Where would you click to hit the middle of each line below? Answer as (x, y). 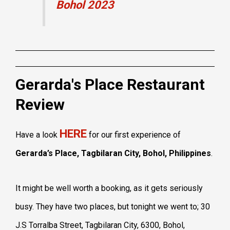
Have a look (37, 135)
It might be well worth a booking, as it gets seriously (109, 188)
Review (40, 104)
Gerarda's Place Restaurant (110, 84)
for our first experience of (134, 135)
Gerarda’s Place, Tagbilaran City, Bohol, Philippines (113, 153)
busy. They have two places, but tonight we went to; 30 (113, 206)
